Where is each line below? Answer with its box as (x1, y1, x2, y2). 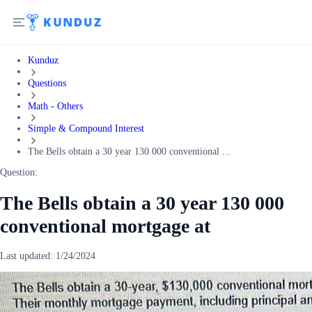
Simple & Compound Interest (28, 123, 144, 134)
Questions (28, 77, 66, 88)
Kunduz (28, 55, 58, 65)
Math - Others (28, 100, 83, 111)
